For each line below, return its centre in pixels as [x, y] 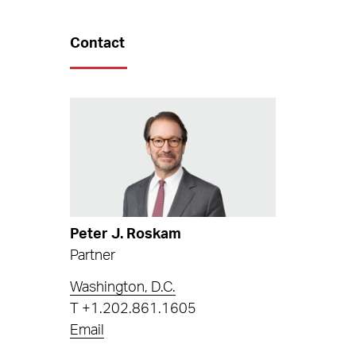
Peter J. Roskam [126, 234]
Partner [93, 255]
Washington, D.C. [123, 288]
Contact [98, 44]
